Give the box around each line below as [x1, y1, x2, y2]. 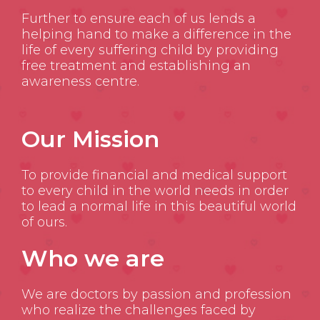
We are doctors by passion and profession [21, 286, 291, 303]
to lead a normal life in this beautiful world [21, 199, 296, 215]
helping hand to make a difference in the [21, 26, 291, 43]
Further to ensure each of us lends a [21, 11, 256, 27]
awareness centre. [21, 74, 139, 90]
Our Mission [21, 125, 159, 154]
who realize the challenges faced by [21, 302, 256, 319]
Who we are [21, 244, 164, 273]
